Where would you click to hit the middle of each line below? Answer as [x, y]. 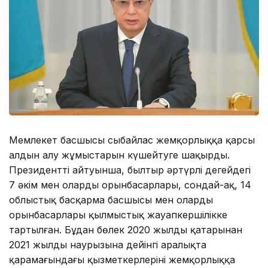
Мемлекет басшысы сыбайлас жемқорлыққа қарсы [132, 140]
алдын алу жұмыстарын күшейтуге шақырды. [119, 155]
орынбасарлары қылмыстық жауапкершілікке [118, 215]
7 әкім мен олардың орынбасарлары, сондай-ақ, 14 [130, 185]
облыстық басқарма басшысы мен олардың [111, 200]
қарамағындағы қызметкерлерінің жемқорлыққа [122, 260]
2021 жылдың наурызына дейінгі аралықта [108, 245]
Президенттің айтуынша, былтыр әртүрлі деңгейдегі [130, 170]
